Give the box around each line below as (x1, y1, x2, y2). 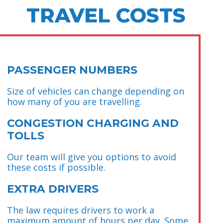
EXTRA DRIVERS (7, 182, 99, 195)
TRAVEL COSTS (26, 2, 186, 27)
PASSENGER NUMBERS (7, 63, 137, 76)
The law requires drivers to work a (7, 204, 154, 216)
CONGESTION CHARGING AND (7, 116, 179, 129)
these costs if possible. (7, 161, 106, 173)
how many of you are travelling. (7, 95, 142, 108)
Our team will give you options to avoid (7, 150, 176, 163)
